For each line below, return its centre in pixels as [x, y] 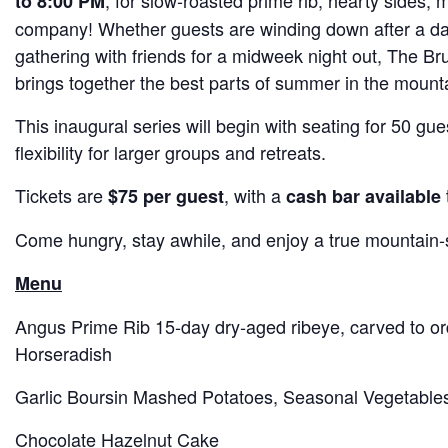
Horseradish [63, 353]
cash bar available [363, 196]
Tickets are [61, 195]
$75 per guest [166, 196]
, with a [255, 195]
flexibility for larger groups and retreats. [173, 152]
